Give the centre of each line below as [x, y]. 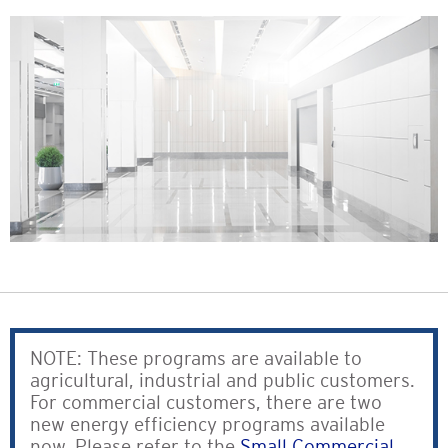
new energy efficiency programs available [207, 425]
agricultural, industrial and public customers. [222, 381]
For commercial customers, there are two [206, 403]
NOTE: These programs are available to [196, 359]
